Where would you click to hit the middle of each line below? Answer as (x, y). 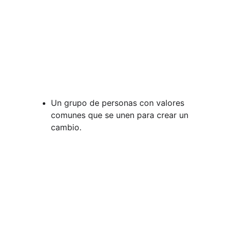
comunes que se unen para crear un (121, 115)
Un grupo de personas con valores (119, 103)
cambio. (66, 127)
